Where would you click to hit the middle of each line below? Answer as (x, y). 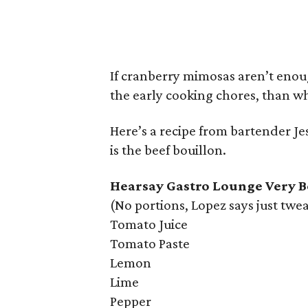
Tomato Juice (149, 224)
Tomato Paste (150, 243)
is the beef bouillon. (168, 150)
